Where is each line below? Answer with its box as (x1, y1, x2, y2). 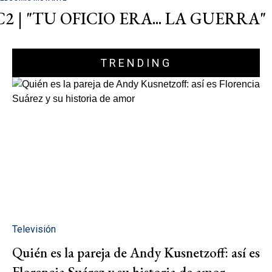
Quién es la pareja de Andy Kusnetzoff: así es (12, 243, 260, 262)
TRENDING (100, 56, 172, 69)
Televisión (12, 223, 56, 236)
